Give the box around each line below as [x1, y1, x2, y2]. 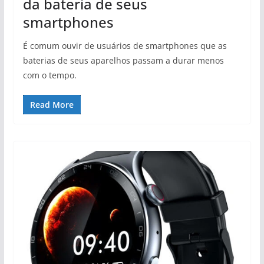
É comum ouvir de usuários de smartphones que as [22, 40, 227, 52]
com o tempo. [22, 70, 77, 81]
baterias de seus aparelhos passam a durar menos [22, 55, 224, 67]
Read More [29, 99, 74, 111]
